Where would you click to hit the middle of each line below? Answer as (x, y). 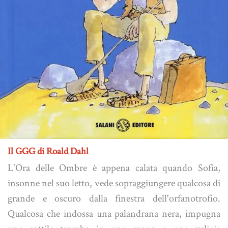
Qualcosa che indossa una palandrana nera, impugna (114, 213)
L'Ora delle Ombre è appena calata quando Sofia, (114, 168)
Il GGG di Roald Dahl (48, 151)
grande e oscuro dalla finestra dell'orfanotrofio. (114, 198)
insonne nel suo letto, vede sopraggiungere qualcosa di (114, 183)
